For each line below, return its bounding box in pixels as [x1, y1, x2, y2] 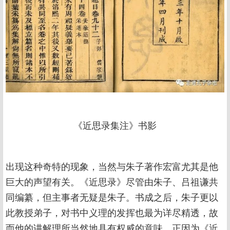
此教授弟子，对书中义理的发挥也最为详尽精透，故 [6, 208, 218, 219]
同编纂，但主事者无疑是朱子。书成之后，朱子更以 [6, 193, 218, 203]
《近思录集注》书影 [73, 121, 157, 131]
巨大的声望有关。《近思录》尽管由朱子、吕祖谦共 [6, 177, 218, 188]
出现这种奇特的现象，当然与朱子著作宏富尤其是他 [6, 162, 218, 172]
